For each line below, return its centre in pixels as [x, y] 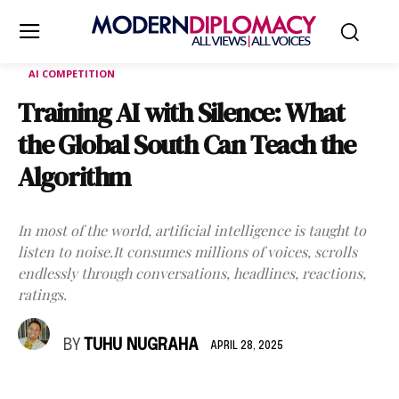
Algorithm [74, 177]
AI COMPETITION [72, 73]
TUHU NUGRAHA [141, 346]
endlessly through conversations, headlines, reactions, [192, 273]
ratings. [42, 294]
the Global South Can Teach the [187, 145]
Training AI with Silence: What [181, 113]
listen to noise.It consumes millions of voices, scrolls [187, 252]
